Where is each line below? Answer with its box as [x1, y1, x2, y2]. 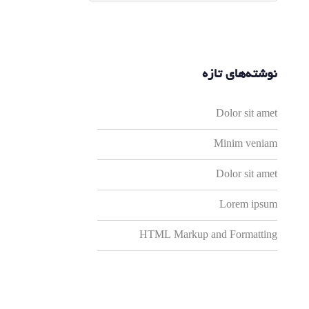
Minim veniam [214, 136, 278, 152]
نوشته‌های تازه [202, 63, 278, 84]
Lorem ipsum [219, 197, 278, 213]
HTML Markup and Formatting [139, 227, 278, 243]
